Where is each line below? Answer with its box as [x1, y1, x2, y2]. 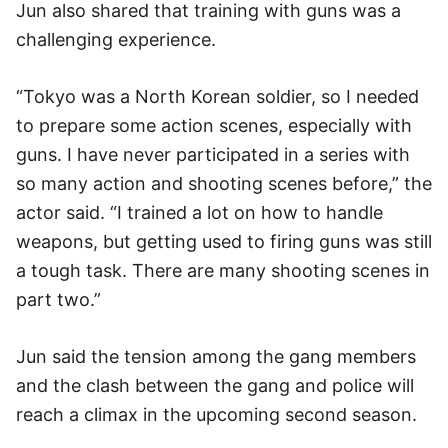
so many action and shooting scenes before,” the [16, 173, 432, 194]
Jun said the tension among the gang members [16, 346, 416, 367]
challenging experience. [16, 29, 216, 50]
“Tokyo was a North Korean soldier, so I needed [16, 86, 419, 107]
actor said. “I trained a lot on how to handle [16, 202, 383, 223]
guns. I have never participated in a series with [16, 144, 410, 165]
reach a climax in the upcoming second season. [16, 404, 417, 425]
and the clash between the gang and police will [16, 375, 414, 396]
